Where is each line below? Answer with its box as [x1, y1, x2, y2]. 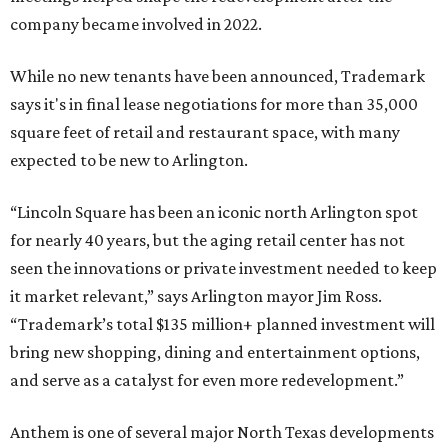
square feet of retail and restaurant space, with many [10, 122, 400, 143]
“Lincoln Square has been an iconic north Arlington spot [10, 202, 418, 223]
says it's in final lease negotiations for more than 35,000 [10, 94, 418, 115]
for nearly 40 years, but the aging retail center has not [10, 230, 405, 251]
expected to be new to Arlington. [10, 150, 248, 171]
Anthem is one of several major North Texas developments [10, 422, 434, 443]
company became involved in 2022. [10, 14, 262, 35]
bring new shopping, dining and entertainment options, [10, 342, 420, 363]
